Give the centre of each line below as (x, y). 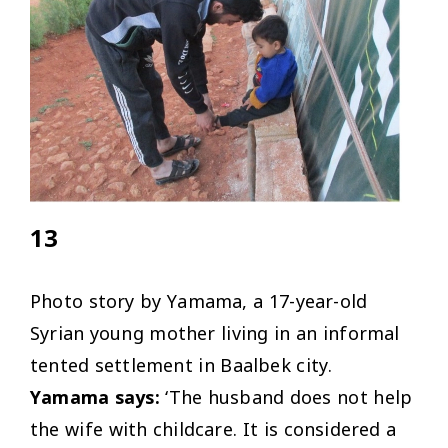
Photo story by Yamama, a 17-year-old (199, 301)
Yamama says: (95, 397)
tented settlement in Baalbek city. (181, 365)
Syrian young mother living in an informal (215, 333)
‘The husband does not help (286, 397)
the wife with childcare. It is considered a (213, 429)
